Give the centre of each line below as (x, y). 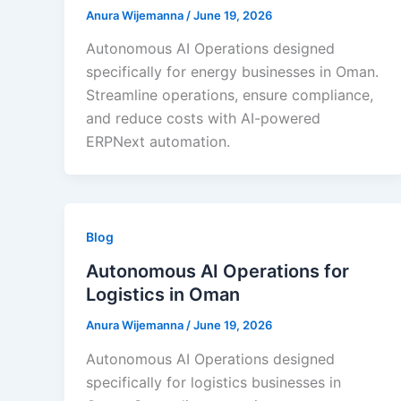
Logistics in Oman (163, 295)
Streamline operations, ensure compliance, (230, 95)
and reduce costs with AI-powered (203, 119)
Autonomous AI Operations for (218, 272)
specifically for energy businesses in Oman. (232, 72)
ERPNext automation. (158, 142)
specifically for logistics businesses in (213, 382)
